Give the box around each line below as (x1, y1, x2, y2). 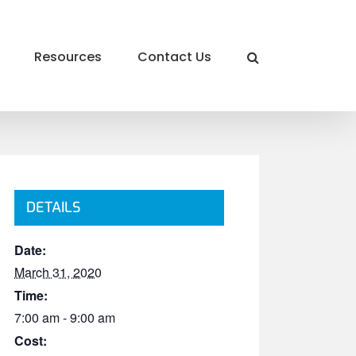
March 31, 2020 (14, 263, 102, 281)
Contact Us (137, 47, 211, 66)
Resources (34, 47, 102, 66)
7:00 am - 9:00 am (14, 308, 115, 327)
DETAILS (26, 198, 80, 217)
